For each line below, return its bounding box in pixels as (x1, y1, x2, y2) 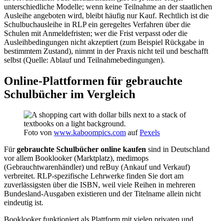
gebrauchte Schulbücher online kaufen (17, 145, 146, 154)
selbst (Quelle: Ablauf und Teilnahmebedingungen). (4, 55, 165, 64)
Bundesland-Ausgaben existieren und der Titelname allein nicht (4, 189, 201, 198)
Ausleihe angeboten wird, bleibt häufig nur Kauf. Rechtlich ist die (4, 11, 209, 20)
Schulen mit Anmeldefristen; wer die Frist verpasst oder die (4, 29, 187, 37)
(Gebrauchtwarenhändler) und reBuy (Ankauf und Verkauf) (4, 163, 190, 172)
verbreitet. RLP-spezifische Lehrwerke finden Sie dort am (4, 172, 184, 181)
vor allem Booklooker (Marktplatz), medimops (4, 154, 148, 163)
